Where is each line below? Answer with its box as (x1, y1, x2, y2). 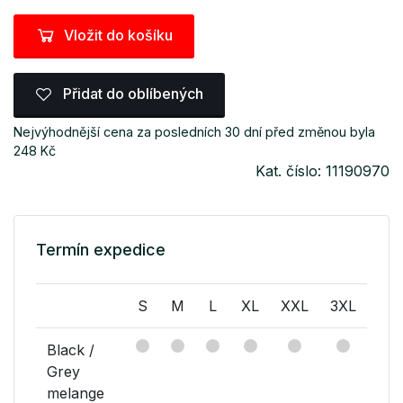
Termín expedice (36, 239, 166, 259)
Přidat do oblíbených (59, 85, 203, 103)
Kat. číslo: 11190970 (255, 161, 390, 180)
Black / (47, 340, 94, 359)
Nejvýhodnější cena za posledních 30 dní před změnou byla (13, 123, 375, 139)
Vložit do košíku (64, 25, 173, 44)
